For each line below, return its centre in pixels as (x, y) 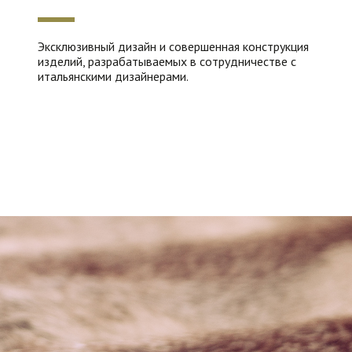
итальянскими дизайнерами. (113, 76)
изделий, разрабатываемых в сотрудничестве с (167, 61)
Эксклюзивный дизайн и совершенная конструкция (173, 46)
